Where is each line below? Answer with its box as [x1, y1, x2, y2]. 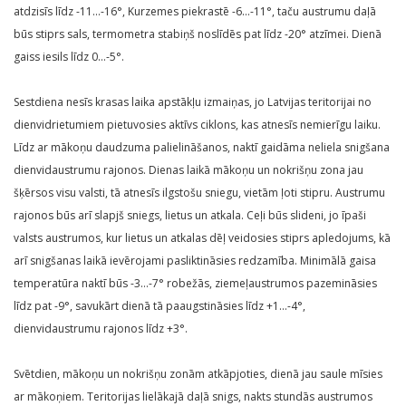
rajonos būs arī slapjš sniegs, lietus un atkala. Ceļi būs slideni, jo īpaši [14, 207, 366, 223]
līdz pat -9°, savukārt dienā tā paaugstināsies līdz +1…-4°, [14, 297, 305, 314]
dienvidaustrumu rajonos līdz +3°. [14, 320, 188, 336]
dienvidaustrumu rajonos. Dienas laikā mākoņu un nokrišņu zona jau [14, 161, 363, 178]
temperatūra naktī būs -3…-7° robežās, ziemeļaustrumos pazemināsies [14, 275, 377, 291]
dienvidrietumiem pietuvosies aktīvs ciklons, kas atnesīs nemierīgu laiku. [14, 116, 381, 132]
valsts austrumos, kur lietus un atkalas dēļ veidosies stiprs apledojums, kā [14, 229, 391, 246]
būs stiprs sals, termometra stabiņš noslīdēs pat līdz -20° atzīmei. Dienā [14, 25, 382, 42]
